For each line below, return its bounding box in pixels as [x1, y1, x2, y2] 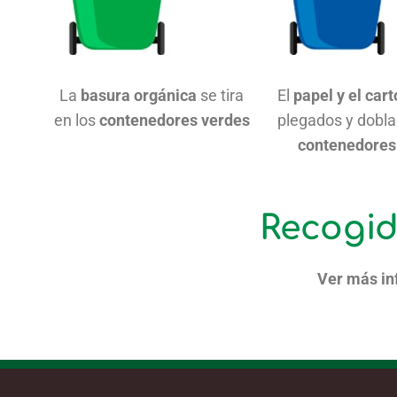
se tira [197, 85, 245, 105]
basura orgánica [81, 85, 198, 105]
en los [53, 110, 99, 129]
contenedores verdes [98, 110, 250, 129]
